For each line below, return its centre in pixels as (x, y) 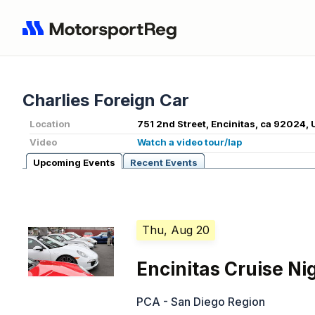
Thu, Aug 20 (176, 230)
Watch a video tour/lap (189, 142)
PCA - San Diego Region (201, 302)
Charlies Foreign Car (106, 101)
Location (50, 124)
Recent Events (164, 163)
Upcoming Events (74, 163)
